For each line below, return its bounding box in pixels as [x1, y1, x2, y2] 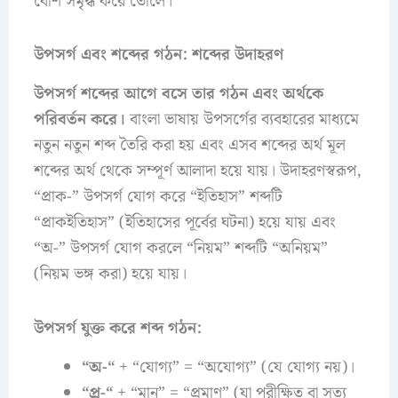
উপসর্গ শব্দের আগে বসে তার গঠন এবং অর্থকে [33, 81, 323, 107]
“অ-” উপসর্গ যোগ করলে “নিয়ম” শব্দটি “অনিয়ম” [33, 235, 328, 262]
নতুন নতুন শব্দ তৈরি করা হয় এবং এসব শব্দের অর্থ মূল [33, 132, 346, 159]
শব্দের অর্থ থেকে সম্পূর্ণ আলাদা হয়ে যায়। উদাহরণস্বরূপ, [33, 158, 362, 185]
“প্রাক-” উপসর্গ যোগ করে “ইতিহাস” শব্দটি [33, 184, 283, 211]
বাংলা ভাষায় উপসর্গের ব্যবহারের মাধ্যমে [124, 107, 359, 133]
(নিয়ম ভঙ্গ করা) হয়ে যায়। [33, 261, 187, 288]
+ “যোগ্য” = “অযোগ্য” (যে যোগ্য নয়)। [114, 354, 354, 381]
